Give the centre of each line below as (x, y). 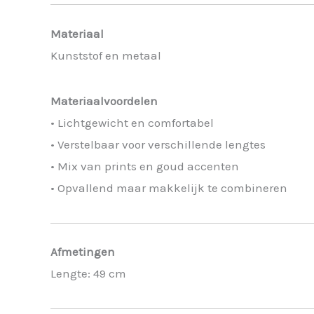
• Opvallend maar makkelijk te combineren (169, 187)
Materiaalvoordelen (104, 101)
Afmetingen (83, 252)
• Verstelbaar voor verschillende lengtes (158, 144)
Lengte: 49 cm (88, 273)
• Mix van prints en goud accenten (145, 166)
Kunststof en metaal (106, 55)
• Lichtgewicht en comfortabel (132, 122)
